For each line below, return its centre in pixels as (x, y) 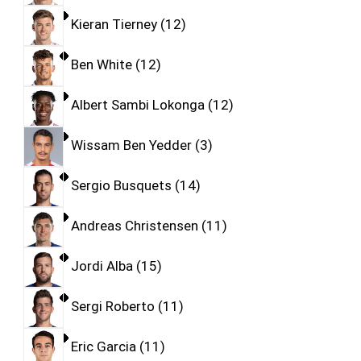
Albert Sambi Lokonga (137, 105)
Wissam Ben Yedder (131, 145)
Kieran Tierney (114, 25)
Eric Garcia (103, 347)
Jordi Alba (102, 266)
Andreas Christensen (134, 226)
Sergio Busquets (121, 186)
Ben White (101, 65)
